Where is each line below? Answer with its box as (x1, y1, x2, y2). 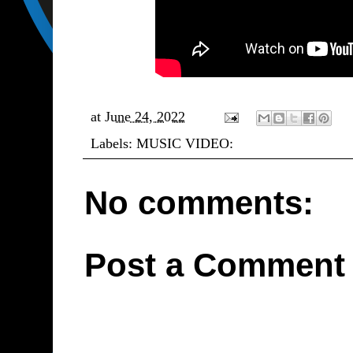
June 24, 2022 (105, 108, 185, 124)
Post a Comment (84, 247, 345, 284)
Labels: (91, 136, 136, 152)
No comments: (84, 184, 314, 221)
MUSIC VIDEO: (136, 136, 233, 152)
